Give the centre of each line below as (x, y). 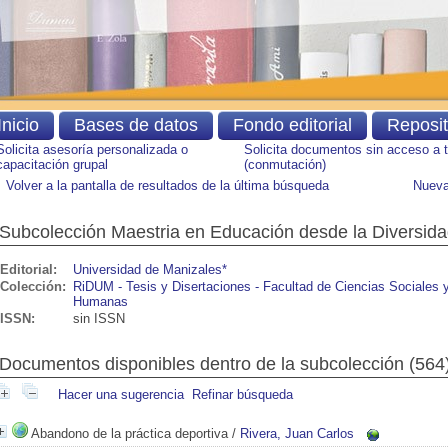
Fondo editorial (292, 125)
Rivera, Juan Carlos (297, 433)
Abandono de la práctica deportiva (129, 433)
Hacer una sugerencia (121, 394)
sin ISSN (99, 318)
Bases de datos (135, 125)
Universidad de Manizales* (150, 269)
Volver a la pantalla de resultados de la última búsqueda (167, 185)
